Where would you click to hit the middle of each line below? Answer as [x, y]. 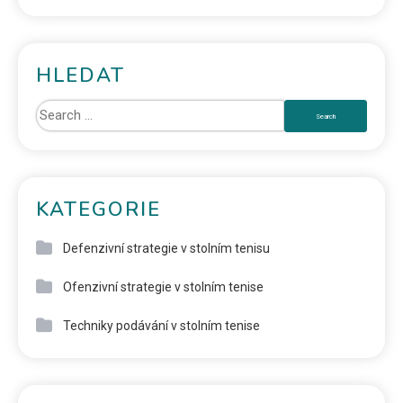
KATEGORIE [99, 210]
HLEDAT [81, 76]
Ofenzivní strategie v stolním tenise [163, 287]
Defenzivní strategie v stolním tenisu [166, 249]
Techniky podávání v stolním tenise [161, 326]
